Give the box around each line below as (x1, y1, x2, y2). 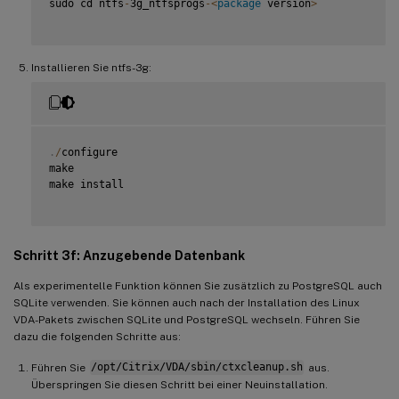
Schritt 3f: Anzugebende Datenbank (13, 248, 245, 263)
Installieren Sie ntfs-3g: (31, 61, 151, 74)
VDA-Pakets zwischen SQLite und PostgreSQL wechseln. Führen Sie (13, 313, 360, 326)
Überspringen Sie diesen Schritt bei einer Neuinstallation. (31, 378, 328, 391)
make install (49, 177, 124, 191)
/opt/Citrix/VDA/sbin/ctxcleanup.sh (90, 361, 303, 374)
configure (61, 145, 118, 159)
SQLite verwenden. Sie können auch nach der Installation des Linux (13, 296, 360, 309)
